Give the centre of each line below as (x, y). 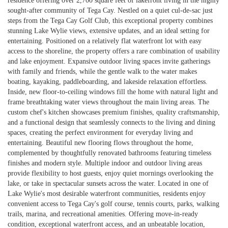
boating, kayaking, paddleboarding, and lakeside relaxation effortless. (108, 82)
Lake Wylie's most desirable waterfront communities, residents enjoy (107, 194)
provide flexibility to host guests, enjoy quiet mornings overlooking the (110, 173)
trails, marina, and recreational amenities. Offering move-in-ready (103, 214)
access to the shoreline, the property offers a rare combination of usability (114, 51)
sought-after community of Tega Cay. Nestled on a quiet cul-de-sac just (110, 10)
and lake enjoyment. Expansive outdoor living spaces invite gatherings (109, 61)
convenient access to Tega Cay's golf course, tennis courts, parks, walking (113, 204)
